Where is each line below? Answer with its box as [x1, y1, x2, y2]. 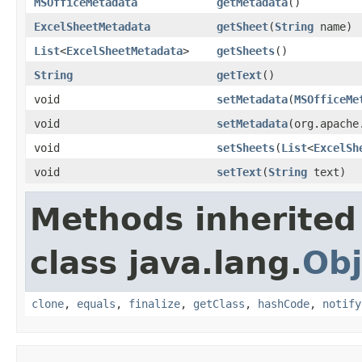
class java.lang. [30, 244, 302, 281]
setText [217, 165, 262, 179]
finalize [128, 297, 180, 310]
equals [77, 297, 116, 310]
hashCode [258, 297, 309, 310]
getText [217, 68, 262, 82]
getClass [193, 297, 245, 310]
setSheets [217, 141, 275, 154]
